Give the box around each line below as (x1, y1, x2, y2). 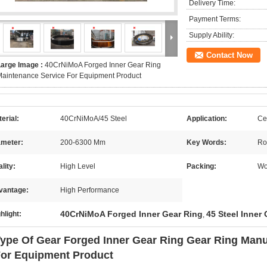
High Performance (60, 186, 119, 194)
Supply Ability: (189, 31, 234, 39)
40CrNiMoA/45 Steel (60, 114, 127, 123)
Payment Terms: (189, 15, 241, 23)
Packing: (187, 162, 216, 170)
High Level (60, 162, 95, 170)
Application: (187, 114, 227, 123)
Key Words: (187, 138, 226, 147)
